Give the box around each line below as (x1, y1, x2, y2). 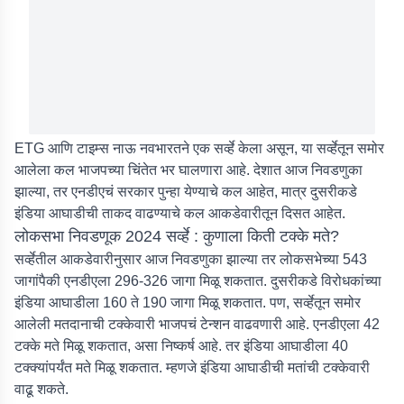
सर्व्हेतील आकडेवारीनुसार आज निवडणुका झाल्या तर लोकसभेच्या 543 (14, 252, 367, 267)
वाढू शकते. (14, 381, 69, 397)
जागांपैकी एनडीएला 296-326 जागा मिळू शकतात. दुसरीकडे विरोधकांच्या (14, 273, 381, 289)
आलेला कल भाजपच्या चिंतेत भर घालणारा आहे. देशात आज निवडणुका (14, 162, 363, 178)
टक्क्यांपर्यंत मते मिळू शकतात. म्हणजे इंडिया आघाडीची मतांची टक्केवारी (14, 360, 370, 375)
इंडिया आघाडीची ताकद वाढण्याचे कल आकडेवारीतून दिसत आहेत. (14, 206, 345, 221)
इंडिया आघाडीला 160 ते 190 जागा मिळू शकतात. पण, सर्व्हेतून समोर (14, 295, 361, 310)
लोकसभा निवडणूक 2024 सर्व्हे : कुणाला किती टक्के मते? (14, 227, 339, 245)
